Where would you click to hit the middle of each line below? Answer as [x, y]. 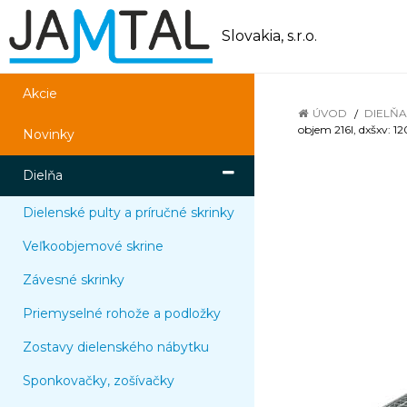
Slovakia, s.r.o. [270, 36]
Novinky [49, 134]
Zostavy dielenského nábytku [116, 347]
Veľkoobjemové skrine [93, 246]
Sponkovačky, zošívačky [99, 381]
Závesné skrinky [74, 280]
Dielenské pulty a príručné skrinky [129, 213]
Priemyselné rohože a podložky [122, 313]
